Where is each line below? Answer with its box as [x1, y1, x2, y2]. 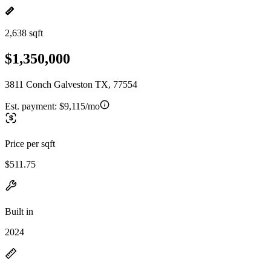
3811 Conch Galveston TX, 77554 [5, 79, 137, 90]
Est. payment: [5, 100, 59, 111]
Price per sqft [5, 138, 55, 149]
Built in [5, 206, 33, 217]
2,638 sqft [5, 28, 43, 38]
